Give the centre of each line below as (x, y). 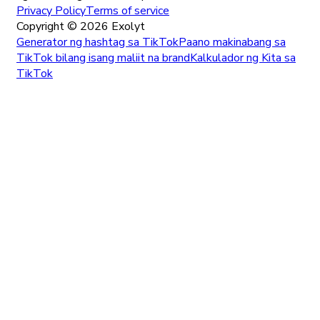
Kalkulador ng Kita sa (243, 57)
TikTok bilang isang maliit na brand (103, 57)
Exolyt (127, 26)
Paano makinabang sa (232, 42)
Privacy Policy (51, 10)
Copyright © (48, 26)
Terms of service (127, 10)
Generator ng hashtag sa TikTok (97, 42)
